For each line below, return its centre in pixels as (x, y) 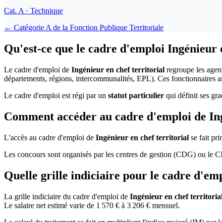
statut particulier (136, 95)
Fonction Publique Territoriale (117, 28)
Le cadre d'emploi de (38, 69)
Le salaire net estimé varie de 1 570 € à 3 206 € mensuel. (92, 205)
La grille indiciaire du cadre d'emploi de (67, 196)
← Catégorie (25, 28)
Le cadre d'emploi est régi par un (56, 95)
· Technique (43, 11)
